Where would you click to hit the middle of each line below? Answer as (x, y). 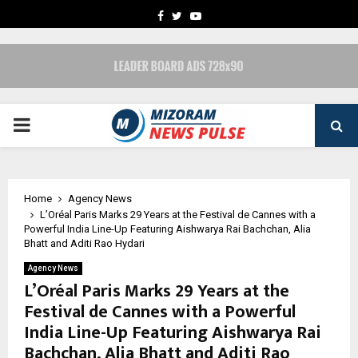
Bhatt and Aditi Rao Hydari (84, 244)
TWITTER (205, 15)
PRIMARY (53, 125)
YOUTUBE (225, 15)
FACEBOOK (191, 15)
